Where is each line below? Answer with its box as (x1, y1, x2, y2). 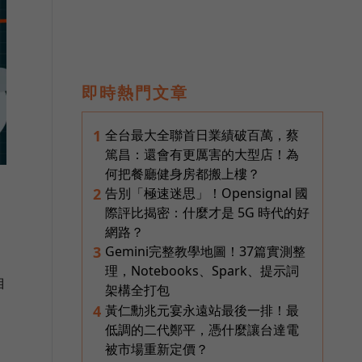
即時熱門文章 (82, 81, 188, 103)
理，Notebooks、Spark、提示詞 (105, 261, 299, 280)
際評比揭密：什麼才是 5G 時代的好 (105, 203, 309, 221)
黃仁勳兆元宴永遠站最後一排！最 (105, 301, 299, 319)
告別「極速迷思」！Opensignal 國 (105, 183, 308, 202)
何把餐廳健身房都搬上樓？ (105, 164, 260, 183)
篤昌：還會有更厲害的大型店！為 (105, 145, 299, 163)
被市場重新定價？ (105, 339, 208, 358)
